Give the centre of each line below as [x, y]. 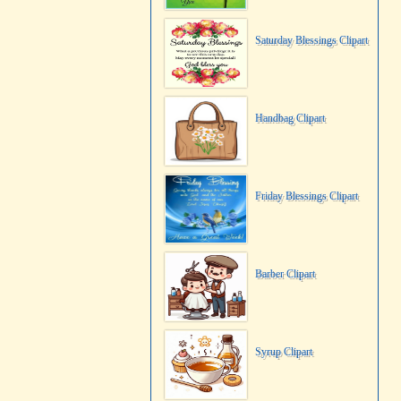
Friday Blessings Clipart [307, 196]
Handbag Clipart [290, 118]
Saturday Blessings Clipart [311, 40]
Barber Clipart [285, 274]
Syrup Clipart [284, 352]
